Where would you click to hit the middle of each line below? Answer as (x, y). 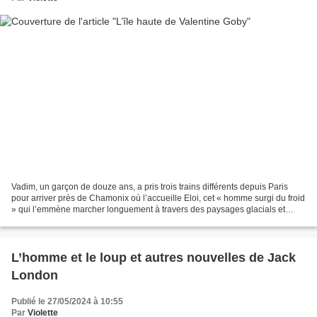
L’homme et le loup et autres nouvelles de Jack (154, 258)
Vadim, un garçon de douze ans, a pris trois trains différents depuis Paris (150, 187)
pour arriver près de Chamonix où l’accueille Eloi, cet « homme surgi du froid (158, 198)
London (35, 276)
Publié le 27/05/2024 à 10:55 (67, 302)
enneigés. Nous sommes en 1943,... (80, 221)
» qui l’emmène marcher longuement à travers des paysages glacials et (148, 210)
